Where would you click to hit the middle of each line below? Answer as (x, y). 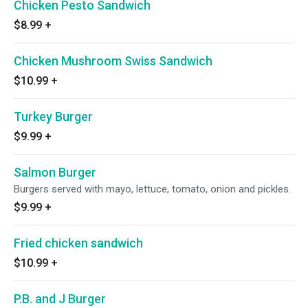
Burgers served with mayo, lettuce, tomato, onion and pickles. (152, 189)
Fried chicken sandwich (78, 243)
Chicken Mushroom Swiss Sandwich (113, 61)
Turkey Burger (53, 117)
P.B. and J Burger (60, 299)
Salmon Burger (55, 172)
